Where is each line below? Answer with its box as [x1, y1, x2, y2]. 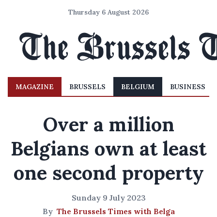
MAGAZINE [15, 82, 54, 91]
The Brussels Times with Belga [56, 206, 175, 216]
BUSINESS [170, 82, 205, 91]
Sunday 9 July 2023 [71, 193, 146, 202]
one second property [13, 160, 204, 185]
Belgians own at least [11, 136, 206, 161]
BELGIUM [121, 82, 155, 91]
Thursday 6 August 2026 [68, 8, 149, 16]
